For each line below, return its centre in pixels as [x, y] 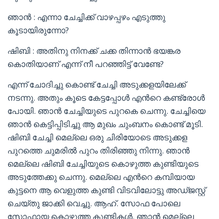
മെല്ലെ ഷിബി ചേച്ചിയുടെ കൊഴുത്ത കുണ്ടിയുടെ [103, 164]
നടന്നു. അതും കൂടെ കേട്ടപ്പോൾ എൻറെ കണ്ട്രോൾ [106, 98]
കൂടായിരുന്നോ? [38, 30]
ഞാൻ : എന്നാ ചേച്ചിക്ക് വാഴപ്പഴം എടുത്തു [86, 17]
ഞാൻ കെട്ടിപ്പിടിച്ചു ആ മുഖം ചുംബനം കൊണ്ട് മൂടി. [105, 124]
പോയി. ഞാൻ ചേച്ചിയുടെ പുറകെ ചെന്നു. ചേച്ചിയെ [106, 111]
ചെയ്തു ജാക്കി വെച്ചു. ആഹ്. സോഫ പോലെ [94, 203]
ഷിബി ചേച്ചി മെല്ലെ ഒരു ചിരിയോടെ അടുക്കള [97, 137]
